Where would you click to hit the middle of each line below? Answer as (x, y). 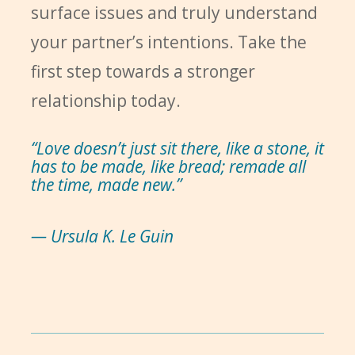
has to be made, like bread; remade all (168, 166)
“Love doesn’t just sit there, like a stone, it (177, 148)
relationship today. (105, 101)
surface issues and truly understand (174, 13)
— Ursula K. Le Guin (102, 236)
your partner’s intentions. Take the (168, 42)
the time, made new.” (106, 185)
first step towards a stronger (143, 71)
